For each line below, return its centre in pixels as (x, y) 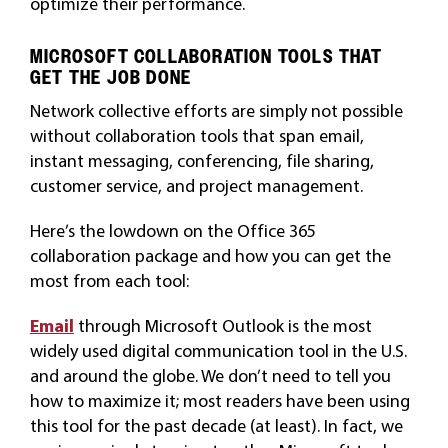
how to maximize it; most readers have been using (219, 400)
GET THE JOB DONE (110, 77)
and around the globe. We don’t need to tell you (210, 375)
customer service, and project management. (196, 185)
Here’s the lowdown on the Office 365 (172, 230)
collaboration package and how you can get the (210, 255)
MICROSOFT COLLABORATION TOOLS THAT (205, 56)
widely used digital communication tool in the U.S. (218, 350)
